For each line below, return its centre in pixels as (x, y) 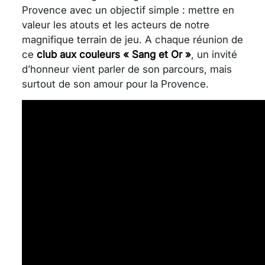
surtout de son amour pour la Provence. (115, 84)
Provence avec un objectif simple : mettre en (128, 10)
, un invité (214, 54)
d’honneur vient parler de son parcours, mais (127, 69)
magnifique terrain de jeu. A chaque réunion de (132, 39)
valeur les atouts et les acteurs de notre (116, 25)
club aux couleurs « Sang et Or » (114, 54)
